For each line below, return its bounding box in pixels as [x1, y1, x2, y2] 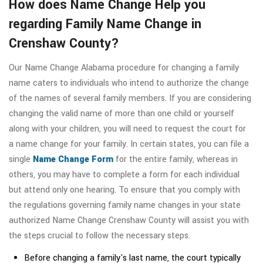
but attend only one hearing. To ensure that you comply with [9, 183, 240, 196]
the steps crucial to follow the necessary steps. [9, 229, 190, 242]
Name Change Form [33, 153, 113, 166]
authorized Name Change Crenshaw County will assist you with [9, 214, 249, 227]
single [9, 153, 33, 166]
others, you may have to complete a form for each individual [9, 168, 240, 181]
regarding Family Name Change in [9, 14, 201, 33]
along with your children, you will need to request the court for [9, 122, 246, 135]
